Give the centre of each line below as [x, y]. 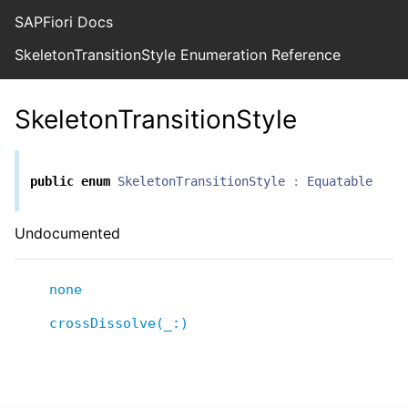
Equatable [340, 181]
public [52, 181]
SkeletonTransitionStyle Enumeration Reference [178, 55]
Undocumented [67, 233]
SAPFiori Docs [64, 22]
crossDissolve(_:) [119, 323]
